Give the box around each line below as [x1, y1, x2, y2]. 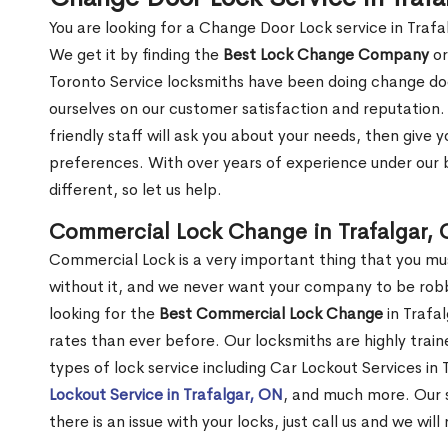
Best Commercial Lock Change [159, 302, 383, 324]
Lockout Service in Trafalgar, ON [49, 383, 283, 405]
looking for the [49, 302, 159, 324]
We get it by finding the [49, 43, 223, 65]
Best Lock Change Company [223, 43, 429, 65]
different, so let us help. [49, 178, 222, 200]
